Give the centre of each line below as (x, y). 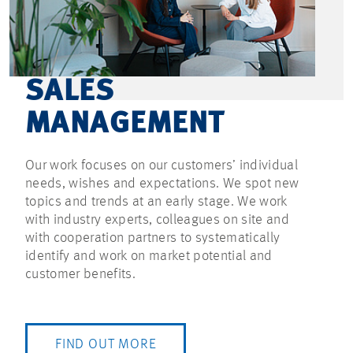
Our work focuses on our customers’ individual (162, 166)
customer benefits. (80, 275)
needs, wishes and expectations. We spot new (162, 184)
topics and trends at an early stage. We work (156, 202)
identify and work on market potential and (149, 256)
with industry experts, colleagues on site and (157, 220)
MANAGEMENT (125, 125)
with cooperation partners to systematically (153, 238)
